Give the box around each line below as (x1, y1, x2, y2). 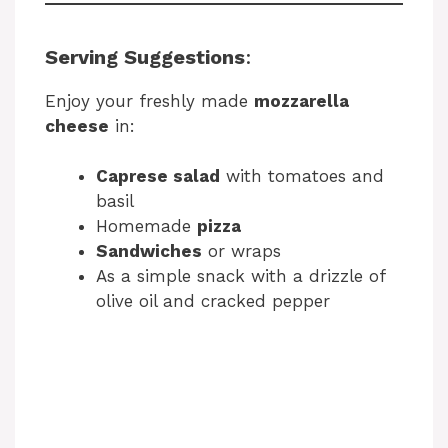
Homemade (96, 216, 197, 237)
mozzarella (254, 90, 349, 111)
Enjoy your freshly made (45, 90, 254, 111)
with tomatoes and (220, 166, 384, 187)
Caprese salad (96, 166, 220, 187)
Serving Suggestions (45, 44, 245, 69)
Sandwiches (96, 241, 202, 262)
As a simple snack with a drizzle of (96, 266, 385, 287)
